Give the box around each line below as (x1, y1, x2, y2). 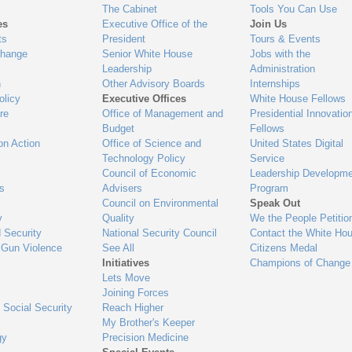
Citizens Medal (249, 242, 317, 255)
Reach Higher (102, 302, 164, 314)
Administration (249, 63, 315, 75)
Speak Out (249, 197, 300, 210)
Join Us (249, 18, 287, 31)
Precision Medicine (102, 332, 189, 344)
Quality (102, 212, 135, 225)
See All (102, 242, 135, 255)
